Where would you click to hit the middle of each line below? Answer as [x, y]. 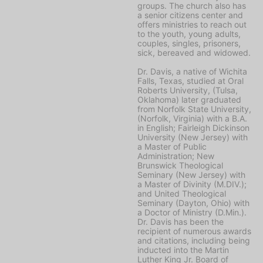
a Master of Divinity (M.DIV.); [192, 184]
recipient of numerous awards [194, 231]
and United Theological [182, 193]
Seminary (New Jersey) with [191, 174]
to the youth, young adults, [189, 33]
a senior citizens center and [190, 15]
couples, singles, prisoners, [189, 43]
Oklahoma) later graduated [189, 99]
